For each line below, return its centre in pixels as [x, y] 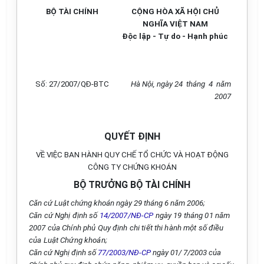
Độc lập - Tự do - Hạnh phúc [175, 36]
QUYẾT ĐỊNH [132, 136]
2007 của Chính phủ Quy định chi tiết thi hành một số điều [126, 228]
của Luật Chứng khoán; [68, 240]
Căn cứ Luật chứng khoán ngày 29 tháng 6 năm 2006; [117, 203]
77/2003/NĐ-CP [124, 253]
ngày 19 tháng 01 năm [192, 215]
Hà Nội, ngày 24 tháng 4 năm [180, 84]
